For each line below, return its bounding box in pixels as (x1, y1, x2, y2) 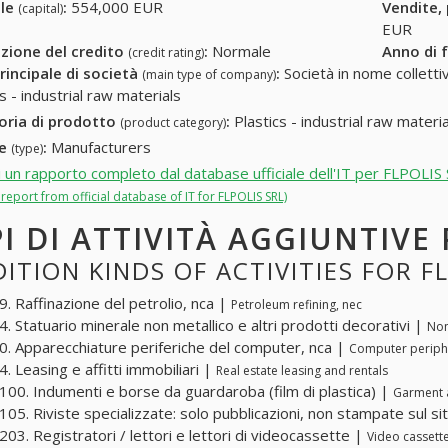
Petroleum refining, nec (231, 296, 362, 314)
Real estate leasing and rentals (216, 362, 388, 380)
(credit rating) (128, 44, 204, 62)
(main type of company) (142, 66, 276, 84)
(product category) (120, 114, 226, 132)
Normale (208, 41, 271, 62)
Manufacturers (47, 136, 151, 157)
